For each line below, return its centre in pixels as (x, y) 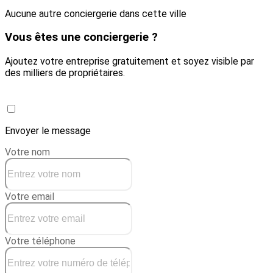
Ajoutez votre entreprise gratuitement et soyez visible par (129, 62)
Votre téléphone (40, 241)
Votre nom (27, 152)
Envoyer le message (48, 131)
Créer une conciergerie (86, 97)
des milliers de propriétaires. (65, 73)
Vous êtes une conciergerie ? (81, 37)
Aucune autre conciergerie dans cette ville (96, 13)
